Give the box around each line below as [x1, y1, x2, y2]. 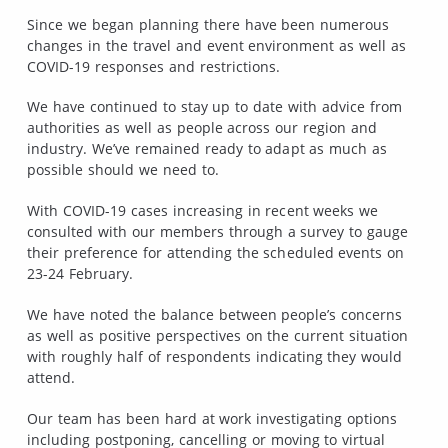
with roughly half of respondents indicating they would [27, 346, 403, 366]
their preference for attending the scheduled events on [27, 243, 405, 263]
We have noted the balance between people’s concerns [27, 304, 403, 324]
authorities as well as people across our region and [27, 118, 378, 138]
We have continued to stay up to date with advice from [27, 97, 402, 117]
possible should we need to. [27, 160, 219, 180]
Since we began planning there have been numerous [27, 14, 390, 34]
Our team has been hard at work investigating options [27, 408, 398, 428]
